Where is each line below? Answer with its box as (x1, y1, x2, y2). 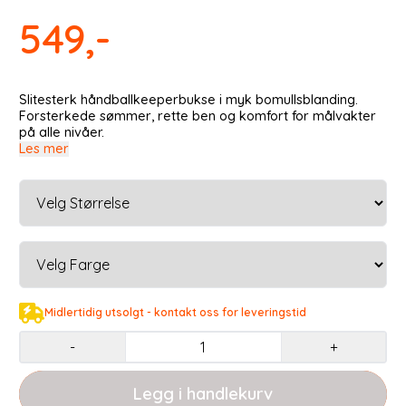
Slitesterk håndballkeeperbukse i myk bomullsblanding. (19, 92, 358, 109)
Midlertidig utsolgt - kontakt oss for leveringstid (43, 305, 306, 320)
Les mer (19, 140, 69, 158)
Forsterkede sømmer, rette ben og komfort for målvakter (19, 108, 376, 125)
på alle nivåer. (19, 124, 104, 141)
